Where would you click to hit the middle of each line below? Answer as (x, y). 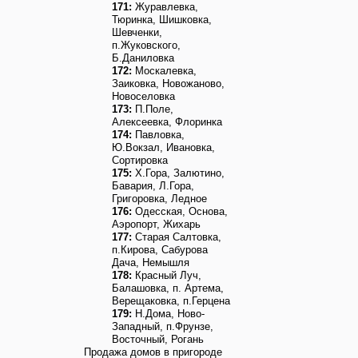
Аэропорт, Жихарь (156, 224)
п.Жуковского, (146, 45)
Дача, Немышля (151, 263)
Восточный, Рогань (158, 339)
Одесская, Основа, (180, 211)
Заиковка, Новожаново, (168, 84)
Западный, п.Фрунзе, (163, 326)
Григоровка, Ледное (159, 199)
